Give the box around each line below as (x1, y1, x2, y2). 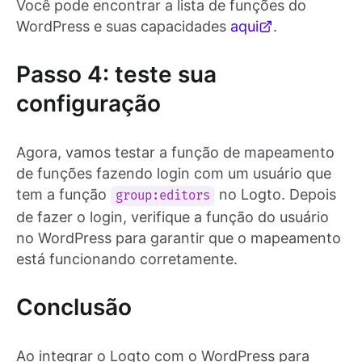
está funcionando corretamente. (16, 250, 238, 267)
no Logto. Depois (215, 185, 337, 203)
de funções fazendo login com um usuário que (16, 164, 331, 182)
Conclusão (16, 293, 132, 321)
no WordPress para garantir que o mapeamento (16, 229, 341, 246)
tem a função (16, 185, 111, 203)
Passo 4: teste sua (16, 60, 217, 88)
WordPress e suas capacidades (16, 17, 230, 35)
